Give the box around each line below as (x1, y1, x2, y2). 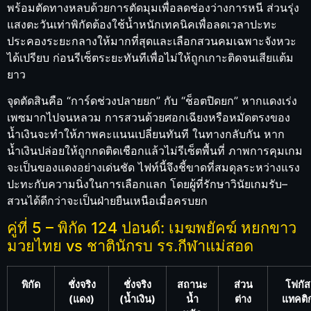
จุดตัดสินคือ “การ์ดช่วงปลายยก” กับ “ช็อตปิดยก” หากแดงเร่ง (7, 93, 297, 108)
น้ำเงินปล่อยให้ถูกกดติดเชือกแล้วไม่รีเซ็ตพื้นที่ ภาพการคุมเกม (7, 143, 303, 158)
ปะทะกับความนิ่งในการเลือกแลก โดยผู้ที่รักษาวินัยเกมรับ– (7, 176, 287, 191)
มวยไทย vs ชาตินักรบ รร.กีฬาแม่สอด (7, 236, 253, 255)
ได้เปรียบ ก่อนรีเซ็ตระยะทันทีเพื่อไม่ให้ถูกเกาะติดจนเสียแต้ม (7, 50, 294, 65)
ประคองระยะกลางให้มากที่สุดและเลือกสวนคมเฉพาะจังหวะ (7, 33, 296, 48)
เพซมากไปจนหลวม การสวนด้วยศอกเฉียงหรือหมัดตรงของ (7, 110, 290, 124)
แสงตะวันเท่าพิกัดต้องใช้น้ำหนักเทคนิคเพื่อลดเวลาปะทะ (7, 17, 277, 31)
